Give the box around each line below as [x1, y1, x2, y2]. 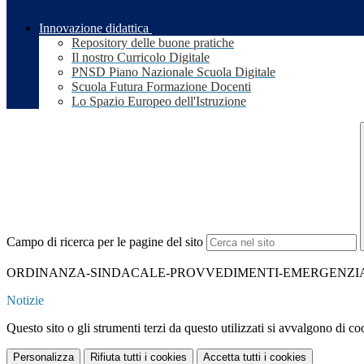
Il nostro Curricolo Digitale [71, 50, 210, 65]
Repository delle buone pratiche [71, 36, 234, 50]
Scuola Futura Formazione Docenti [71, 80, 251, 94]
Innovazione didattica [39, 21, 149, 36]
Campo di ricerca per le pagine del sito [6, 235, 203, 249]
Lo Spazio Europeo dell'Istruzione [71, 94, 246, 109]
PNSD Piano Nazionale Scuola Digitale [71, 65, 275, 80]
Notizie [6, 293, 44, 308]
